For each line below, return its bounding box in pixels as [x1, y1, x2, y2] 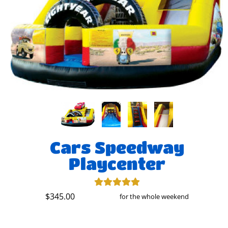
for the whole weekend [119, 192, 189, 202]
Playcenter [68, 154, 165, 174]
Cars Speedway [49, 138, 184, 157]
